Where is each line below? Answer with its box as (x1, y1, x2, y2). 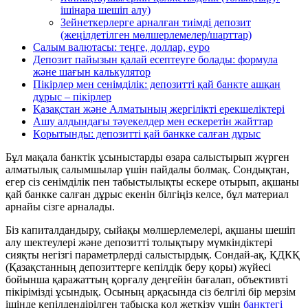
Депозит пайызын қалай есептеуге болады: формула (33, 53, 278, 65)
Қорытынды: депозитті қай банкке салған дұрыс (33, 127, 261, 140)
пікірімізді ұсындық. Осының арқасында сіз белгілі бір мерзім (5, 285, 296, 298)
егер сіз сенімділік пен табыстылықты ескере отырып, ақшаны (5, 175, 299, 188)
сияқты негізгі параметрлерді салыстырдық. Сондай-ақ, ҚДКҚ (5, 248, 300, 261)
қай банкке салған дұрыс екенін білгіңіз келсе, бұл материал (5, 188, 289, 200)
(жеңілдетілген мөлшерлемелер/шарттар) (60, 28, 252, 41)
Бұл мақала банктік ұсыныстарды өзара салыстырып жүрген (5, 151, 289, 163)
